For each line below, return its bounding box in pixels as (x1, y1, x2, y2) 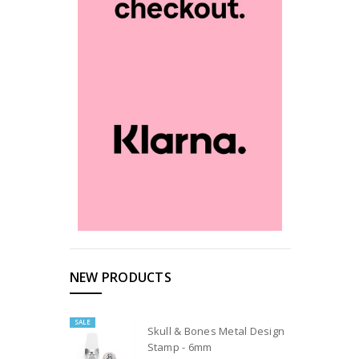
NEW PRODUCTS (69, 268, 171, 286)
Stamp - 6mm (147, 340, 212, 355)
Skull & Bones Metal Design (147, 324, 285, 339)
